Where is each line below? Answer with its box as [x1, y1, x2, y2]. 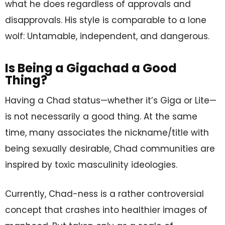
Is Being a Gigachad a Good [5, 59, 177, 76]
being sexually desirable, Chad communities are [5, 142, 215, 155]
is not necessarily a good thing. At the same [5, 110, 197, 123]
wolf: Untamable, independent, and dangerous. [5, 30, 209, 42]
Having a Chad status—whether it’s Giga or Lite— [5, 94, 216, 106]
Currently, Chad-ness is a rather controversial [5, 187, 204, 200]
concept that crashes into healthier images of [5, 203, 207, 216]
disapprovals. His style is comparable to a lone [5, 14, 206, 26]
